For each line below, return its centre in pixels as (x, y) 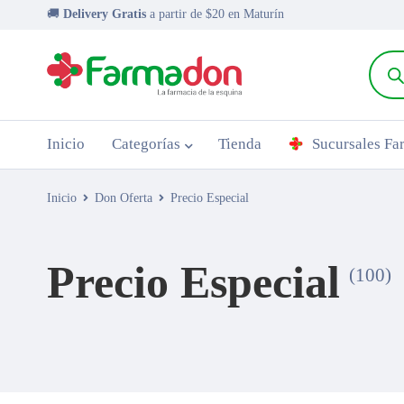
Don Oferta (124, 198)
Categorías (146, 144)
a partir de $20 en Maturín (217, 14)
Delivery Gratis (106, 14)
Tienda (240, 144)
